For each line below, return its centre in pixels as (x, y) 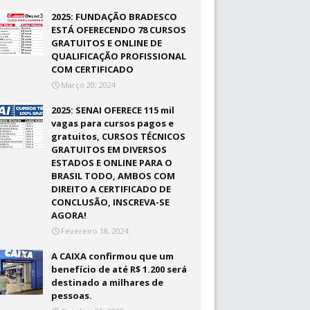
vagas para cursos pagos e (113, 123)
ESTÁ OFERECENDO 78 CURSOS (119, 30)
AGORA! (69, 215)
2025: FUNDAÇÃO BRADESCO (115, 17)
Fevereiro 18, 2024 (95, 231)
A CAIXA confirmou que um (113, 256)
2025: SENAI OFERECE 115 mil (113, 110)
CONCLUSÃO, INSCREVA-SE (111, 202)
